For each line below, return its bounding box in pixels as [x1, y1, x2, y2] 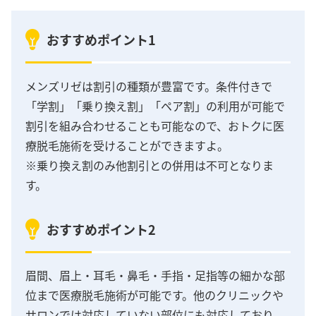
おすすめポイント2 [47, 219, 156, 238]
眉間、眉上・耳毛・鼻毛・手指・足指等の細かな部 [25, 267, 285, 284]
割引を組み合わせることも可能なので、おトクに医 [25, 117, 284, 135]
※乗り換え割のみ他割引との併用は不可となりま [25, 157, 274, 174]
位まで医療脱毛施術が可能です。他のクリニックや [25, 286, 284, 304]
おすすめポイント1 [47, 30, 156, 49]
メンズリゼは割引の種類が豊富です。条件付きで [25, 78, 272, 95]
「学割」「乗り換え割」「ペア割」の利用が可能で [25, 97, 285, 115]
